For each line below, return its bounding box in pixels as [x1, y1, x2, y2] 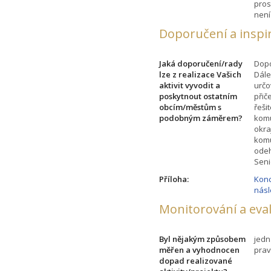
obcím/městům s [159, 101, 222, 113]
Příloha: [159, 173, 189, 184]
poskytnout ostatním [159, 90, 238, 102]
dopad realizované [159, 255, 233, 266]
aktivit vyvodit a [159, 79, 221, 91]
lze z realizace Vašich [159, 68, 242, 80]
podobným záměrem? [159, 112, 243, 123]
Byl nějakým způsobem [159, 233, 246, 244]
